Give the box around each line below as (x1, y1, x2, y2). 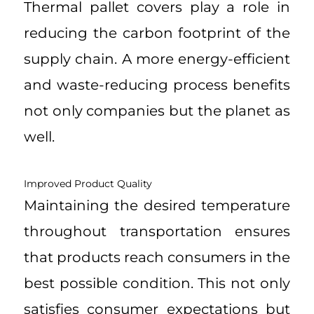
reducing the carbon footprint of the (24, 24, 290, 41)
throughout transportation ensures (24, 222, 290, 240)
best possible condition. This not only (24, 274, 290, 292)
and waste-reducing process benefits (24, 76, 290, 93)
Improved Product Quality (24, 177, 152, 190)
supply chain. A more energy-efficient (24, 50, 290, 67)
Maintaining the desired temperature (24, 196, 290, 214)
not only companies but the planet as (24, 102, 290, 119)
